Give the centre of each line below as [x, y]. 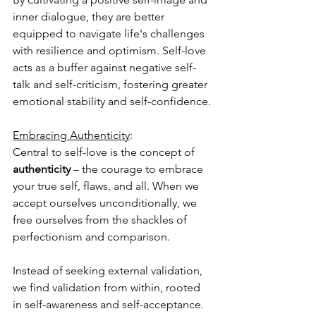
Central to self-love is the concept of [105, 152]
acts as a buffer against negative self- [104, 68]
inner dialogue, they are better [90, 17]
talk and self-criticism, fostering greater [111, 85]
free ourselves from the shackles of [101, 220]
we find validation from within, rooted [108, 288]
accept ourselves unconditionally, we [106, 203]
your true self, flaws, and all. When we [107, 186]
